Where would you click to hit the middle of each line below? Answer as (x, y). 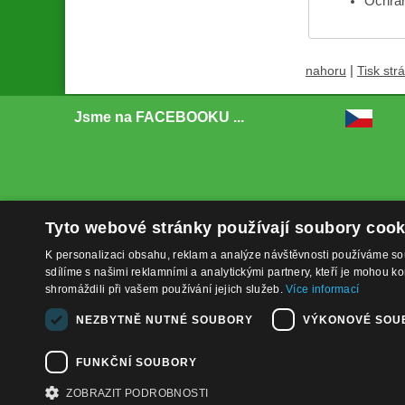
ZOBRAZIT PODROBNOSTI (137, 393)
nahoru (326, 71)
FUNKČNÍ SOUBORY (137, 362)
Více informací (323, 289)
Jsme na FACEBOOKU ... (159, 118)
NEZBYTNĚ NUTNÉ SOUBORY (165, 320)
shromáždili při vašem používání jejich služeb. (166, 289)
